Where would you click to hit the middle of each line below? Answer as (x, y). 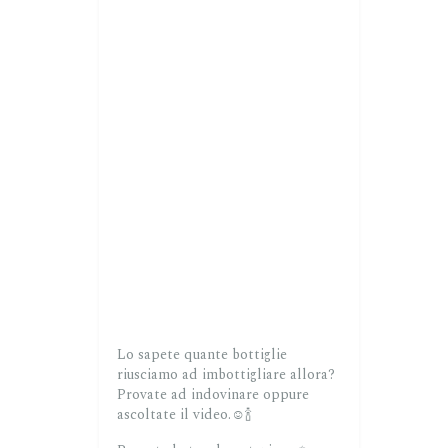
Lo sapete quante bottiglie (201, 355)
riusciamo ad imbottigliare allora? (225, 375)
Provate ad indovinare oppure (212, 395)
